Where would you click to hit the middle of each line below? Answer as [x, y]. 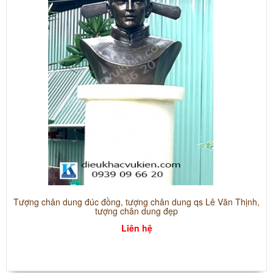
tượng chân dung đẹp [136, 211]
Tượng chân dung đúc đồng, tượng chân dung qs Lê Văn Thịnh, [136, 202]
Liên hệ [136, 228]
